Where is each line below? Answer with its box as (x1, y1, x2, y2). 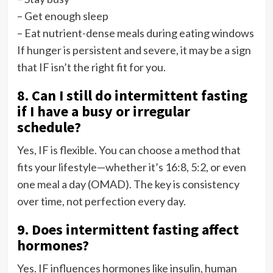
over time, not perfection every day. (16, 194, 186, 208)
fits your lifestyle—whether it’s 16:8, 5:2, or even (16, 160, 246, 174)
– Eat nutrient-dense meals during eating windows (16, 26, 254, 40)
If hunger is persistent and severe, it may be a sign (16, 43, 251, 57)
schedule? (16, 117, 81, 136)
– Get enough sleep (16, 9, 108, 23)
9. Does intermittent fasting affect (16, 219, 239, 239)
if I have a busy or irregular (16, 101, 190, 121)
